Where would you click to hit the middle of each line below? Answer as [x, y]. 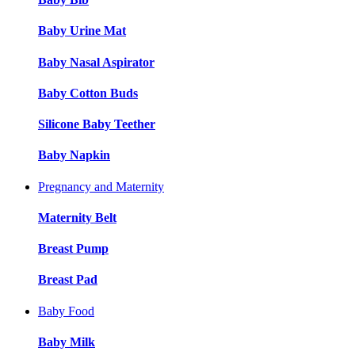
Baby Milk [67, 342]
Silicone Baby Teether [97, 124]
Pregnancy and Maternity [101, 186]
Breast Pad [68, 280]
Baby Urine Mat [82, 31]
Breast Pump [73, 249]
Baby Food [66, 311]
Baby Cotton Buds [88, 93]
